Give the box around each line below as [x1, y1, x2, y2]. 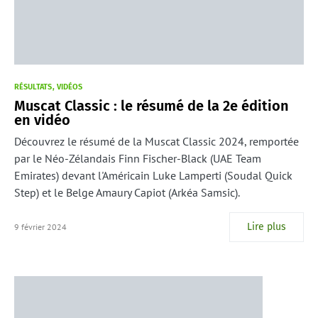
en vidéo [14, 111, 70, 129]
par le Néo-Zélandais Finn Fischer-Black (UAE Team [14, 151, 261, 166]
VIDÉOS [57, 82, 82, 92]
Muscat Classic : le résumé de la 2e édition [14, 97, 289, 115]
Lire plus [247, 221, 286, 234]
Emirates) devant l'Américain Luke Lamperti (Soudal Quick [14, 168, 292, 183]
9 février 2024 [14, 221, 67, 233]
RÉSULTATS [14, 82, 52, 92]
